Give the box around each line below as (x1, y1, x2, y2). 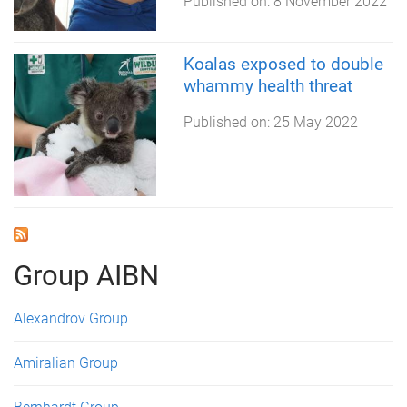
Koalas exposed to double (183, 54, 383, 75)
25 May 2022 (273, 114, 358, 132)
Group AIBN (14, 258, 159, 293)
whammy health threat (183, 75, 352, 97)
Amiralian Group (14, 353, 118, 372)
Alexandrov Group (14, 309, 128, 327)
